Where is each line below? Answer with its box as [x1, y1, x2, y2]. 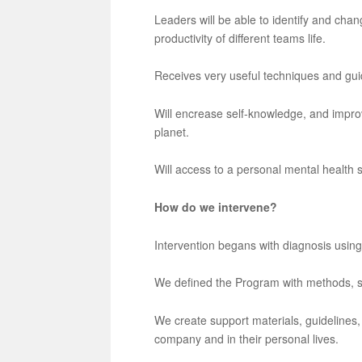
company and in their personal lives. [154, 330, 339, 347]
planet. [154, 123, 190, 140]
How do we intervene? [154, 199, 278, 215]
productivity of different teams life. [154, 29, 326, 46]
